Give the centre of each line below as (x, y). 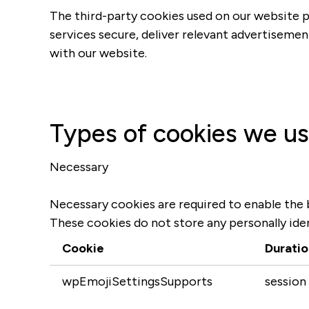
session (286, 281)
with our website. (98, 53)
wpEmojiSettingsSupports (137, 281)
